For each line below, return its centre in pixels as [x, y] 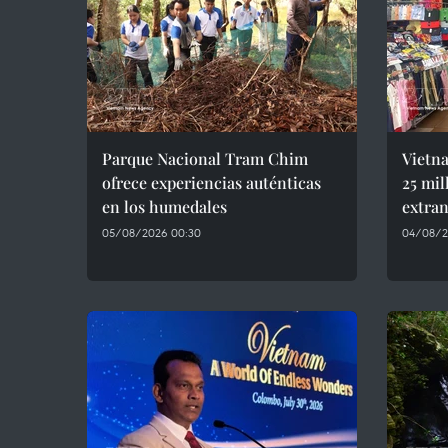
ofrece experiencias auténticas [211, 182]
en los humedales [164, 206]
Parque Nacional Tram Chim [205, 158]
